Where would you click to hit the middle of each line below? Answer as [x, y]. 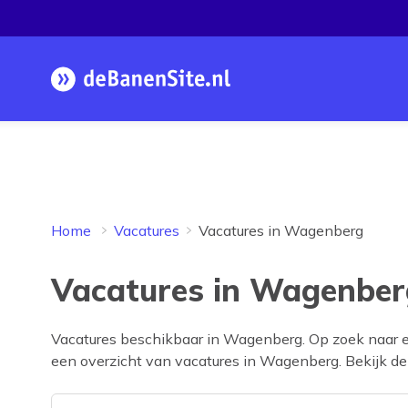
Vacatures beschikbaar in [137, 339]
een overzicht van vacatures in [155, 361]
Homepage [176, 88]
